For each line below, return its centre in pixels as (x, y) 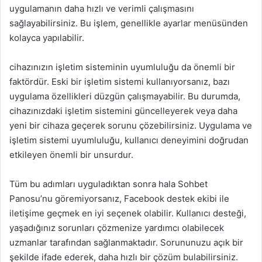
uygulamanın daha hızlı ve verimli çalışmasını (102, 8)
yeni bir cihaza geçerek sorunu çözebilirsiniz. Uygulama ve (131, 125)
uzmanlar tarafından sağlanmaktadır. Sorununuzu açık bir (126, 242)
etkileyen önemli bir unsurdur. (71, 155)
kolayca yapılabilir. (47, 38)
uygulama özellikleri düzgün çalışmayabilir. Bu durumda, (125, 96)
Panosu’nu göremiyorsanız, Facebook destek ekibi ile (119, 199)
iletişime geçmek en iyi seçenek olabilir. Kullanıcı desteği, (128, 213)
